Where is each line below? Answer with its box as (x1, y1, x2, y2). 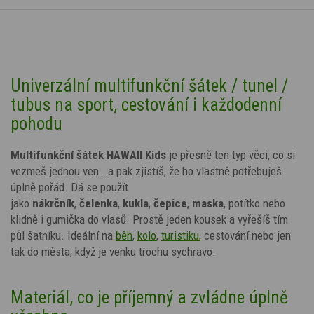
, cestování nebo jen (199, 228, 291, 243)
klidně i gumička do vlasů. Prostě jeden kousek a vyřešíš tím (11, 212, 288, 226)
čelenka (79, 196, 118, 210)
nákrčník (32, 196, 74, 210)
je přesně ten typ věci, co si (169, 147, 295, 162)
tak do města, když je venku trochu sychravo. (11, 244, 216, 259)
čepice (153, 196, 187, 210)
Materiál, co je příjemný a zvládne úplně (11, 287, 288, 308)
